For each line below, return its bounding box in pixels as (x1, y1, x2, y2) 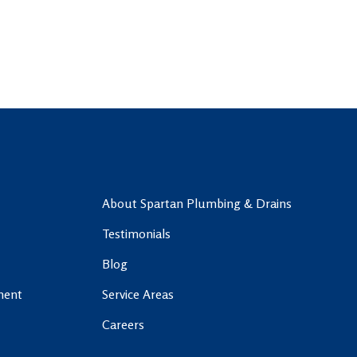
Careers (102, 316, 145, 332)
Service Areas (102, 285, 175, 302)
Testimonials (102, 225, 171, 241)
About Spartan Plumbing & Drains (102, 194, 292, 211)
